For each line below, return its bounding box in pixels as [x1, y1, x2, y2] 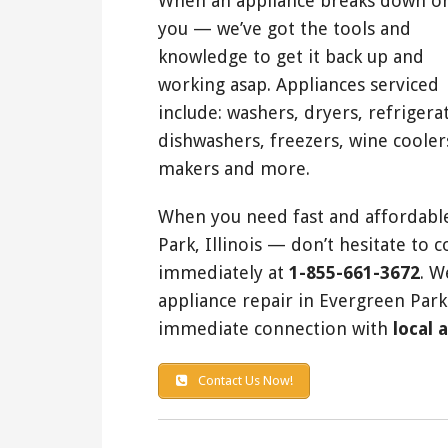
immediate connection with [158, 317, 393, 339]
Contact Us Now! [194, 372, 293, 388]
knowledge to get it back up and [158, 45, 424, 67]
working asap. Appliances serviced [158, 73, 439, 95]
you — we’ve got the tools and [158, 17, 411, 39]
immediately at [158, 261, 289, 283]
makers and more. [158, 157, 310, 179]
